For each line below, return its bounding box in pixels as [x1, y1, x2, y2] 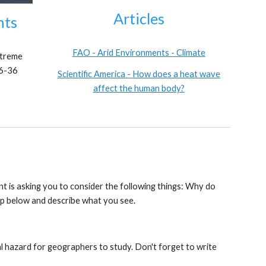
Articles [113, 9, 164, 27]
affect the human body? [93, 83, 185, 93]
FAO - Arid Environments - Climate [72, 47, 205, 58]
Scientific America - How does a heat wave [57, 68, 220, 79]
